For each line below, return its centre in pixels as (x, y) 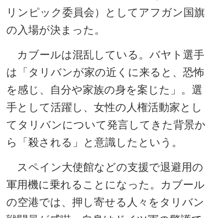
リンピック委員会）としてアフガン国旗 (106, 12)
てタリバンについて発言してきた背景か (106, 125)
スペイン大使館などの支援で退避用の (105, 167)
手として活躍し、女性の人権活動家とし (105, 107)
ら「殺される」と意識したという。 (95, 142)
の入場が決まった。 (56, 30)
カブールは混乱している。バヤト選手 (106, 54)
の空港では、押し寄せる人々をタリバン (106, 202)
